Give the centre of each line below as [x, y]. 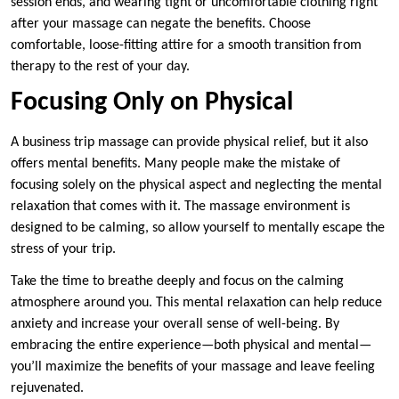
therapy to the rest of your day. [100, 67]
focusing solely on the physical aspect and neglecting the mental [196, 186]
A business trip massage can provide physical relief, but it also [189, 143]
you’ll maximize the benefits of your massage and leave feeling [193, 367]
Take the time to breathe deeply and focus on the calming [177, 282]
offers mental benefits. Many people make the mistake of [175, 164]
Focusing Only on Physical [152, 103]
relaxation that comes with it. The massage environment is [180, 207]
